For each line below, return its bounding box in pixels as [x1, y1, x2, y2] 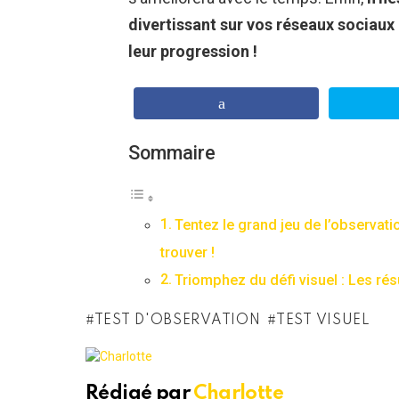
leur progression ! [128, 42, 257, 61]
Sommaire [128, 142, 216, 165]
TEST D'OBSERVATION [94, 313, 261, 329]
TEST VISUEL [276, 313, 370, 329]
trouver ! [160, 244, 215, 262]
